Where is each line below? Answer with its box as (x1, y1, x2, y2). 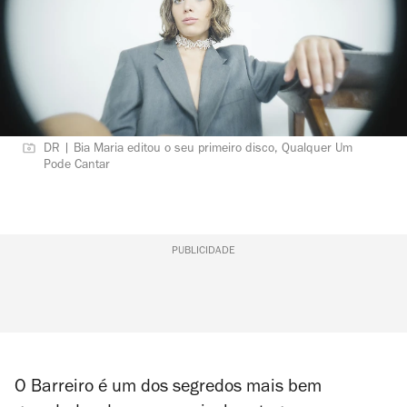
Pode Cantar (44, 160, 110, 173)
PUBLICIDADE (171, 246, 235, 257)
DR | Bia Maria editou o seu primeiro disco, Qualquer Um (44, 144, 352, 156)
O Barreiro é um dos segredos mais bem (15, 380, 322, 398)
